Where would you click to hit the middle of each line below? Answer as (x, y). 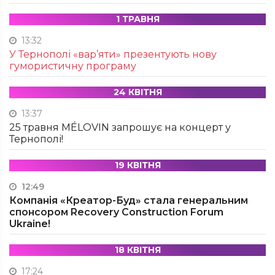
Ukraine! (30, 224)
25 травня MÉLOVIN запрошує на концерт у (120, 127)
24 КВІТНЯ (137, 92)
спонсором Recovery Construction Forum (116, 212)
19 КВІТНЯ (137, 165)
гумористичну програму (73, 66)
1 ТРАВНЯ (137, 19)
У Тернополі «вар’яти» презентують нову (113, 54)
